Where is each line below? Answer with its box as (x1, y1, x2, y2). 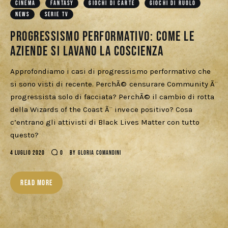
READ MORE (20, 178, 53, 188)
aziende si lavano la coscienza (10, 43, 164, 60)
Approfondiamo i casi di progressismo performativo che (10, 66, 211, 76)
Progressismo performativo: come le (10, 28, 195, 45)
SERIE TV (44, 10, 69, 18)
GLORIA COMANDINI (77, 149, 122, 157)
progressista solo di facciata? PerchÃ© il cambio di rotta (10, 92, 214, 101)
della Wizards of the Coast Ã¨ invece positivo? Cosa (10, 104, 192, 114)
